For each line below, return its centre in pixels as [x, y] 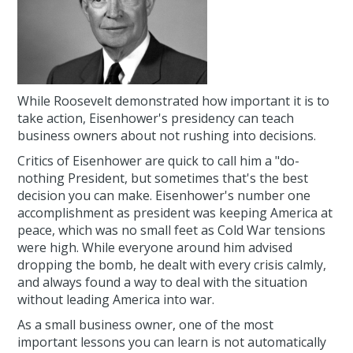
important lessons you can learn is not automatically [172, 342]
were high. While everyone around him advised [155, 248]
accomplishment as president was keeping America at [175, 213]
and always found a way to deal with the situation [163, 282]
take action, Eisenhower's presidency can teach [156, 119]
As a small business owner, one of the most [146, 325]
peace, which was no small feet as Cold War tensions [172, 230]
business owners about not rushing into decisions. [167, 136]
